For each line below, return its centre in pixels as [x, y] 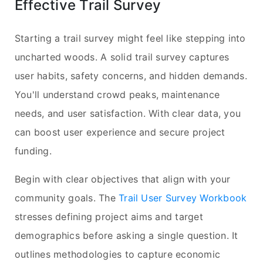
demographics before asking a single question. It [127, 235]
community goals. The [67, 198]
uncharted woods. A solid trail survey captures [122, 57]
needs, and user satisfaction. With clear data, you [128, 113]
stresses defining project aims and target [109, 216]
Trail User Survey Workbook [183, 198]
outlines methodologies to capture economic [118, 254]
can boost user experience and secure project [120, 132]
